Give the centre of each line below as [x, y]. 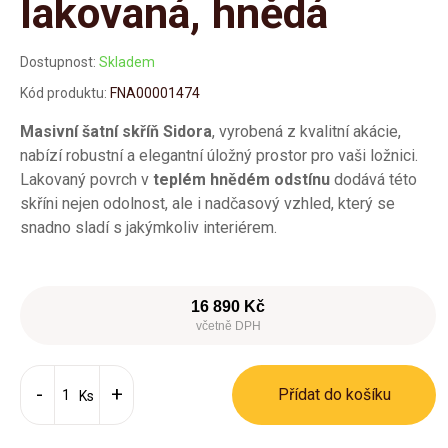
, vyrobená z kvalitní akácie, [306, 131]
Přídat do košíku [334, 394]
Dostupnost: [58, 62]
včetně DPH [228, 326]
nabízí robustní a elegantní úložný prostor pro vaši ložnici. [219, 155]
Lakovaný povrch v [86, 179]
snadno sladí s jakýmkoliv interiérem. [148, 227]
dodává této [373, 179]
